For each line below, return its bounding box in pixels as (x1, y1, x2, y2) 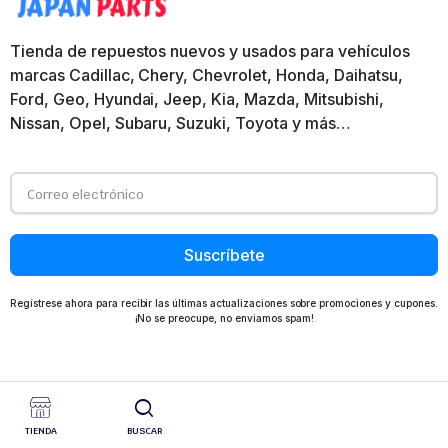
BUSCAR (127, 425, 162, 437)
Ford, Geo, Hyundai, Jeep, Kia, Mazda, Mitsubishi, (10, 89, 384, 110)
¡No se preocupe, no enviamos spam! (134, 312, 314, 325)
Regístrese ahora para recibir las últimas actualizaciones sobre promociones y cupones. (10, 297, 438, 310)
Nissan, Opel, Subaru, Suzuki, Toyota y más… (10, 113, 351, 134)
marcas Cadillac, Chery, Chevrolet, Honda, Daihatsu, (10, 65, 403, 86)
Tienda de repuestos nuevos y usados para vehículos (10, 41, 410, 62)
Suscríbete (183, 245, 265, 266)
